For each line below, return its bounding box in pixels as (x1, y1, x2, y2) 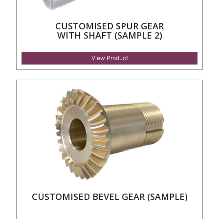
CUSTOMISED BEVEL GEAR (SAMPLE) (31, 190, 188, 202)
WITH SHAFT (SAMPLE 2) (57, 29, 162, 41)
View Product (91, 54, 128, 62)
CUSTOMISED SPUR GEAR (55, 20, 164, 32)
